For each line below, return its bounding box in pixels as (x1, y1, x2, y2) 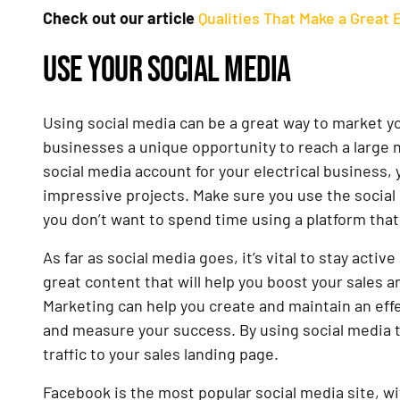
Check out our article (43, 8, 198, 29)
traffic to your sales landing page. (43, 344, 282, 364)
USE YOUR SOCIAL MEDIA (43, 49, 291, 93)
